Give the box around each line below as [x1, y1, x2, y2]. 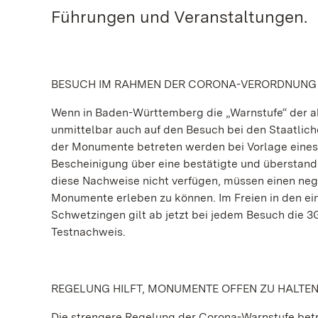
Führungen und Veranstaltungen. [51, 6, 307, 27]
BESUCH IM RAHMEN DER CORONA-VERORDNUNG [51, 77, 317, 91]
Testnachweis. [51, 225, 126, 238]
